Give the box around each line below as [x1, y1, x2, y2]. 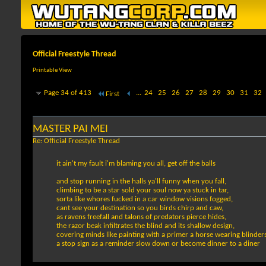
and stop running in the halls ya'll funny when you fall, [56, 178, 226, 186]
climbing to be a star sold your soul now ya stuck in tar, [56, 186, 229, 195]
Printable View [33, 67, 72, 74]
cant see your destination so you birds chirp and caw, [56, 204, 223, 213]
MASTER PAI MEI [33, 123, 108, 135]
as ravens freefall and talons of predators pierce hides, [56, 213, 226, 221]
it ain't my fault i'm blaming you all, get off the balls [56, 160, 216, 168]
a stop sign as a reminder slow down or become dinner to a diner [56, 240, 260, 248]
